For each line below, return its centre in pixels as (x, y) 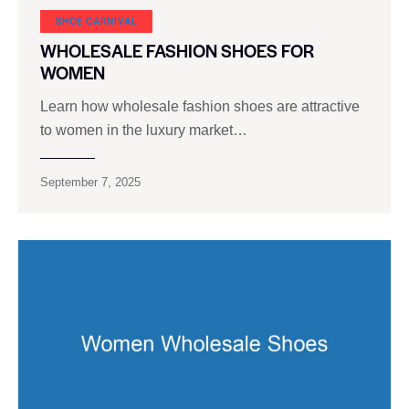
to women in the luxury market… (144, 130)
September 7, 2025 (90, 182)
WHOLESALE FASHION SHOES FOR (177, 51)
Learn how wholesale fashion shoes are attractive (200, 106)
